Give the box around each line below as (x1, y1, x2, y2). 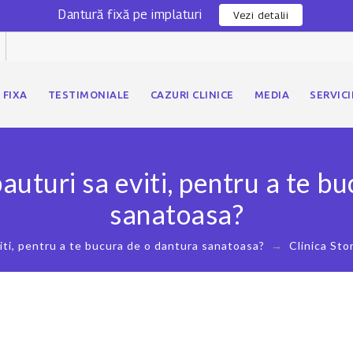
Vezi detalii (233, 9, 288, 21)
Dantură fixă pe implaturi (58, 7, 203, 22)
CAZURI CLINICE (150, 89, 234, 100)
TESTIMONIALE (47, 89, 130, 100)
